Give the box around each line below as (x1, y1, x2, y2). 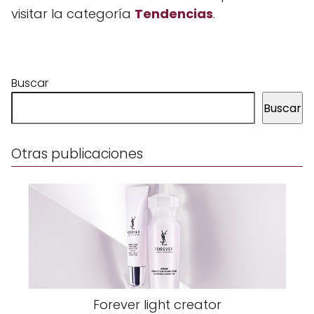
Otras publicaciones (11, 144, 143, 163)
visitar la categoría (11, 5, 135, 22)
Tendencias (135, 5, 213, 22)
